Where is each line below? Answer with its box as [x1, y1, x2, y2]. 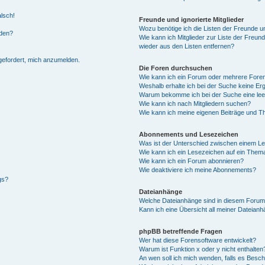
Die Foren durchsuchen [139, 64, 213, 72]
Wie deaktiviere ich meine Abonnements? [139, 166, 257, 173]
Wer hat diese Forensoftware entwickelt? [139, 236, 257, 244]
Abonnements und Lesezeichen [139, 130, 239, 138]
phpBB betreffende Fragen [139, 227, 223, 235]
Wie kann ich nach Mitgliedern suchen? [139, 99, 251, 107]
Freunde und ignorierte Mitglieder [139, 15, 244, 23]
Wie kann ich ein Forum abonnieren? [139, 157, 244, 164]
